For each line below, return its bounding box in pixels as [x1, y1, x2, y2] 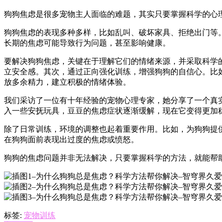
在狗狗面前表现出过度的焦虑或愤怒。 [4, 135, 139, 144]
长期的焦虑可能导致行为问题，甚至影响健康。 [4, 38, 170, 47]
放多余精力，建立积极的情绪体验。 [4, 77, 131, 86]
